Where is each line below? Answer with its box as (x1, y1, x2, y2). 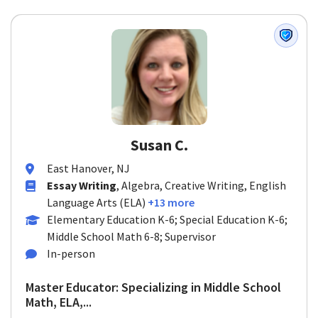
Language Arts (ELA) (47, 195, 146, 209)
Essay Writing (47, 178, 116, 192)
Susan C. (130, 135, 188, 155)
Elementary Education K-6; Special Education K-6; (47, 212, 287, 226)
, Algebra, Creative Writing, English (116, 178, 286, 192)
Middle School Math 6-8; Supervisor (47, 229, 216, 243)
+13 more (148, 195, 194, 209)
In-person (47, 246, 95, 261)
